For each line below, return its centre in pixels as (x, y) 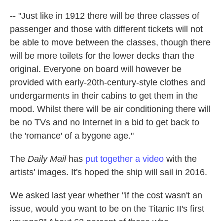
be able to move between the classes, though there (110, 43)
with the (180, 159)
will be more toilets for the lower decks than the (102, 56)
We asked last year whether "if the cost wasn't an (106, 196)
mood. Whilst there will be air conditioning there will (110, 109)
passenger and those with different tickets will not (106, 29)
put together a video (125, 159)
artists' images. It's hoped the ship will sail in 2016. (109, 172)
